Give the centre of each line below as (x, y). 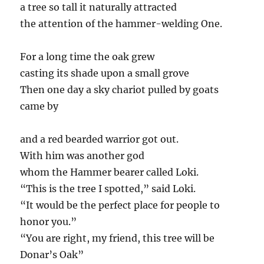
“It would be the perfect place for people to (120, 205)
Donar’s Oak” (52, 254)
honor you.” (49, 221)
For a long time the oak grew (88, 56)
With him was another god (82, 155)
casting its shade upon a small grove (105, 73)
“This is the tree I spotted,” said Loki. (108, 188)
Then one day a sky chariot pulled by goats (120, 89)
